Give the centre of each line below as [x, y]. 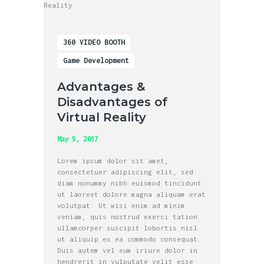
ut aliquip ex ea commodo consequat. [130, 239]
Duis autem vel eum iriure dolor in [128, 250]
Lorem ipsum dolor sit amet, [113, 160]
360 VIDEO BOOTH [94, 42]
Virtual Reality [102, 118]
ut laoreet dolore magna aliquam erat [132, 194]
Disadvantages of [113, 102]
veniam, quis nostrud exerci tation [128, 216]
